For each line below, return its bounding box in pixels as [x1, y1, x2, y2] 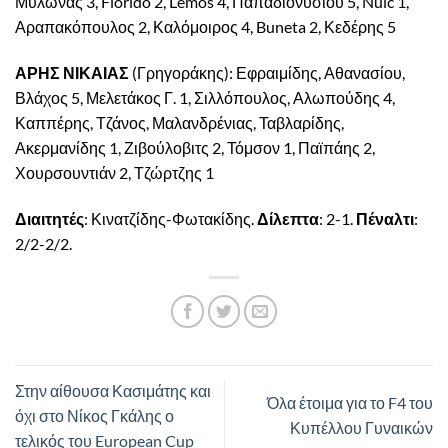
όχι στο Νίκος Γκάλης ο [15, 405, 174, 425]
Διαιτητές [15, 208, 84, 228]
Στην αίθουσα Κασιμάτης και [15, 380, 211, 400]
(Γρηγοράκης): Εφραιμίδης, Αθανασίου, [129, 62, 405, 82]
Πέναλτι [356, 208, 414, 228]
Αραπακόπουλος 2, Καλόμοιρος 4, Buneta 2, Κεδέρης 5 [15, 16, 396, 36]
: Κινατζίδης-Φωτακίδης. [84, 208, 257, 228]
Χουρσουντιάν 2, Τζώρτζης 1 [15, 162, 214, 182]
